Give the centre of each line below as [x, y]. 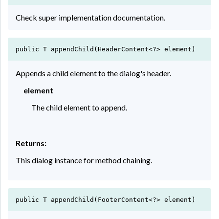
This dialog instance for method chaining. [84, 160]
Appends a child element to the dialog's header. [93, 73]
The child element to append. [79, 107]
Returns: [31, 143]
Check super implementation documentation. [90, 17]
